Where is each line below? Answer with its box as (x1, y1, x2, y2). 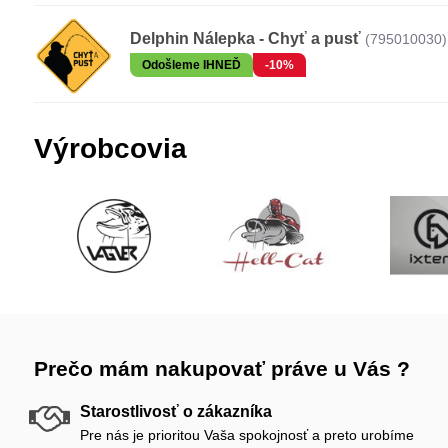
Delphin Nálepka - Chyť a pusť (129, 29, 361, 47)
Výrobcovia (33, 132, 187, 164)
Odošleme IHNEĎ (141, 57, 241, 72)
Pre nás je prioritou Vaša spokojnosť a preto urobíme (79, 426, 414, 443)
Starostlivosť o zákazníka (79, 402, 272, 420)
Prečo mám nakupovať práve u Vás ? (33, 356, 410, 380)
